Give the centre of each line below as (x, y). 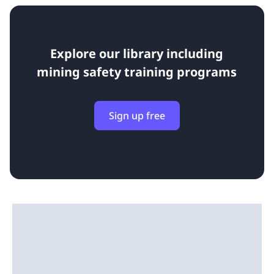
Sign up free (137, 116)
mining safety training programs (137, 72)
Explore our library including (137, 54)
